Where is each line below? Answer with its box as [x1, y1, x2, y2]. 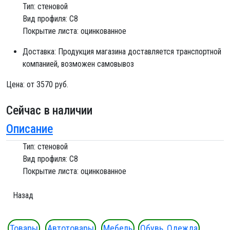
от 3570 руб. [27, 79, 68, 89]
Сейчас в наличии [6, 103, 92, 118]
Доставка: [23, 46, 56, 56]
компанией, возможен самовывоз [23, 59, 134, 69]
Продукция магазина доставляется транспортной [58, 46, 221, 56]
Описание [6, 121, 53, 136]
